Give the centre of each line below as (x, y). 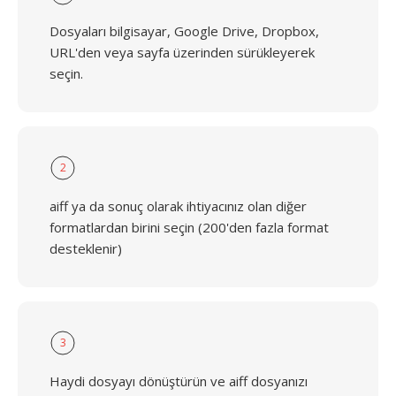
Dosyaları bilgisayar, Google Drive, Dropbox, (184, 31)
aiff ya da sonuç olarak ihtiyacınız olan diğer (178, 206)
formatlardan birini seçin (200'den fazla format (189, 227)
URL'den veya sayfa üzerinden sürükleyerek (182, 52)
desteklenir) (86, 248)
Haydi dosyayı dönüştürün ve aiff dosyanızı (179, 381)
